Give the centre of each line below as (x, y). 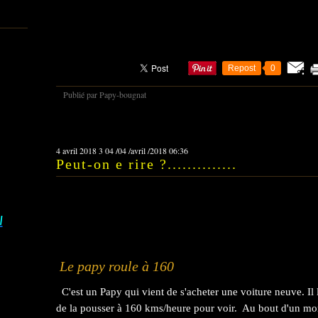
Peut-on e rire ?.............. (147, 164)
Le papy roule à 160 (115, 266)
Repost (242, 68)
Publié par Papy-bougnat (105, 94)
